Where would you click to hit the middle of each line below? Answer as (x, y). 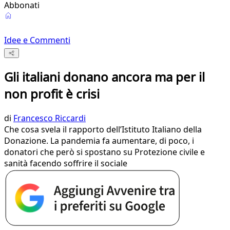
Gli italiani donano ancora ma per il (104, 77)
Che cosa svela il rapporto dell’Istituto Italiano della (103, 130)
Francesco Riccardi (50, 118)
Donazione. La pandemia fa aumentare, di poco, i (99, 141)
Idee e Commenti (37, 40)
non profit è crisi (52, 94)
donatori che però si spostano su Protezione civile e (104, 152)
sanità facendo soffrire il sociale (66, 164)
